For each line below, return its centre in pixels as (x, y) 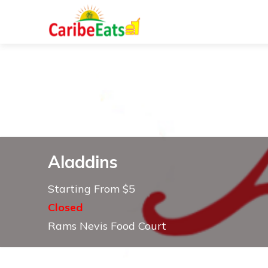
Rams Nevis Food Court (107, 226)
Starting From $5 (92, 189)
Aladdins (83, 162)
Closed (65, 207)
